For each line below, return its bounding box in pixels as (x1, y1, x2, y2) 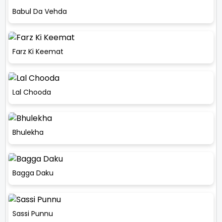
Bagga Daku (12, 167, 54, 178)
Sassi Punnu (12, 208, 53, 219)
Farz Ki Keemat (12, 47, 63, 57)
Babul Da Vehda (12, 6, 67, 16)
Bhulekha (12, 127, 44, 138)
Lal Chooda (12, 87, 51, 97)
